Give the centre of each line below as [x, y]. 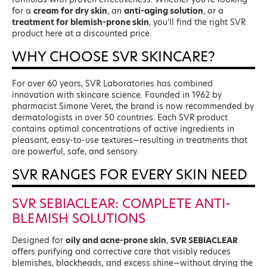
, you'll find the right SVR [197, 22]
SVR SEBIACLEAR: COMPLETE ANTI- [121, 203]
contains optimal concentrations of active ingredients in [123, 129]
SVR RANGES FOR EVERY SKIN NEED [130, 175]
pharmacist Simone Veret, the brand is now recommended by [133, 106]
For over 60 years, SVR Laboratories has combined [112, 84]
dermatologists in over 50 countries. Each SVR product [120, 118]
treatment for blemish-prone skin [80, 22]
